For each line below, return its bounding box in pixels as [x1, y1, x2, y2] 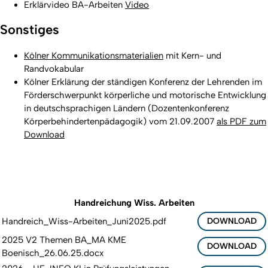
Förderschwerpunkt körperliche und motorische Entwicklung [24, 89, 266, 100]
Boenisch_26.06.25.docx [2, 247, 103, 258]
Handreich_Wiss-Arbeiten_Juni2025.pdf [2, 215, 166, 227]
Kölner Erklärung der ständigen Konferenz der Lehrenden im [24, 76, 262, 87]
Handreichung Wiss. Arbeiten [74, 197, 194, 208]
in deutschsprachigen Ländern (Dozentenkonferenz [24, 102, 229, 114]
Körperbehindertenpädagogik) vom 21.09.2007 [24, 115, 217, 127]
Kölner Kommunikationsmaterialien [24, 50, 163, 61]
